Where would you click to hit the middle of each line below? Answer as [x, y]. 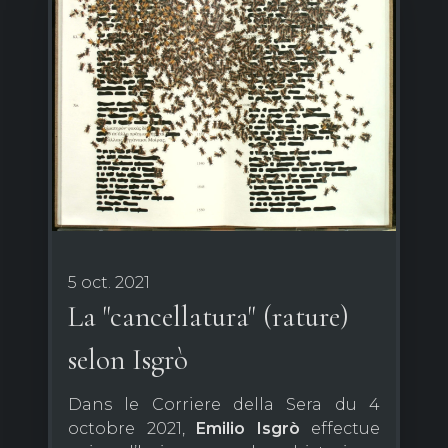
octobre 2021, [132, 428]
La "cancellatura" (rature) [208, 316]
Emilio [220, 428]
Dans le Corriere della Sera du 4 [224, 404]
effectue [339, 428]
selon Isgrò [128, 359]
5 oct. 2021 [109, 282]
